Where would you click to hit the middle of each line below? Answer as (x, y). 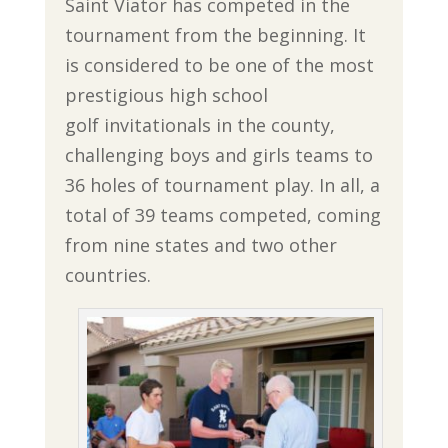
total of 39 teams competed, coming (222, 214)
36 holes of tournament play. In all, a (222, 184)
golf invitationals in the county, (199, 124)
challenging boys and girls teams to (218, 154)
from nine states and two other (200, 244)
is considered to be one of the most (219, 64)
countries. (107, 274)
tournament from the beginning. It (215, 34)
